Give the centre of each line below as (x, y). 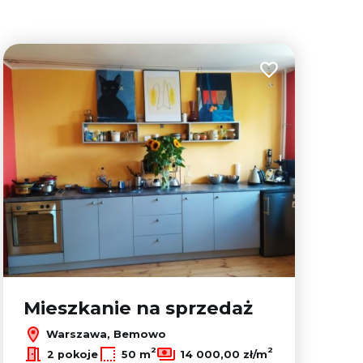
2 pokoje (73, 354)
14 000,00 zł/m (224, 354)
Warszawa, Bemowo (105, 333)
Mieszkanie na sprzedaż (138, 308)
